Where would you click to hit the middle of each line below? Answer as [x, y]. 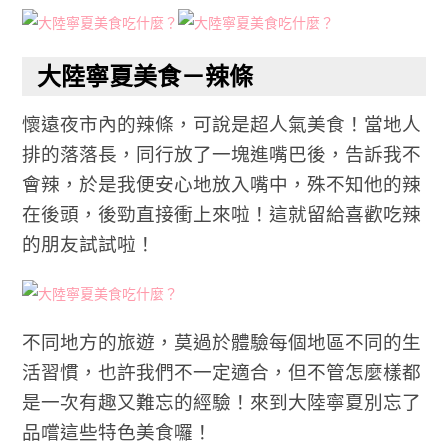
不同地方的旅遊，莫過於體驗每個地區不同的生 [222, 342]
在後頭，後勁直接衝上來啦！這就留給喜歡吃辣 [222, 214]
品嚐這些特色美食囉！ [117, 432]
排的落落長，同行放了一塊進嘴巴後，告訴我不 [222, 154]
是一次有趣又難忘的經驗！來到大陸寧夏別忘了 [222, 402]
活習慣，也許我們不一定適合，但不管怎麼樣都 [222, 372]
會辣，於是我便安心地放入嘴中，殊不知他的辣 [222, 184]
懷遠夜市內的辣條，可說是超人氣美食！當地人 [222, 124]
